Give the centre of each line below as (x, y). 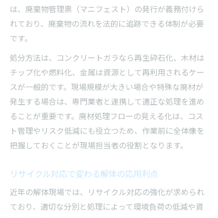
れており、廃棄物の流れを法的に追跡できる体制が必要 (107, 23)
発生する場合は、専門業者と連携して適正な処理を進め (107, 101)
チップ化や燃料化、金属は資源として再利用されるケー (107, 72)
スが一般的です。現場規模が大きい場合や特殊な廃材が (107, 86)
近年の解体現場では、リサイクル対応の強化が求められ (107, 191)
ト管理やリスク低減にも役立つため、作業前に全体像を (107, 130)
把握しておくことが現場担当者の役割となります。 (99, 145)
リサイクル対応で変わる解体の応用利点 (84, 173)
